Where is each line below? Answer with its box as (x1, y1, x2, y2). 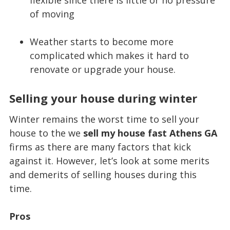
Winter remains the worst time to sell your (9, 113, 199, 126)
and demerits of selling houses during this (9, 168, 197, 181)
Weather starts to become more (29, 35, 174, 48)
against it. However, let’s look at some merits (9, 155, 209, 167)
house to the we (9, 127, 83, 140)
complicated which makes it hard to (29, 49, 189, 62)
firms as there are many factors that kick (9, 141, 191, 154)
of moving (29, 7, 74, 20)
